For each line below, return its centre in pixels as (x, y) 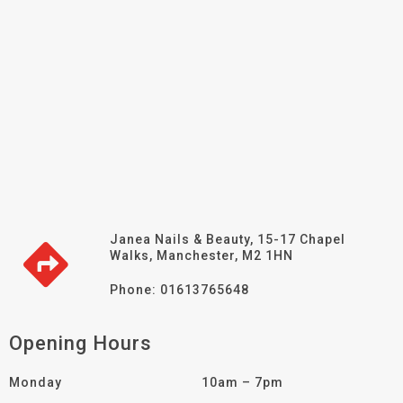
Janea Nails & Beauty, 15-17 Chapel (228, 240)
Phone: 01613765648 (179, 290)
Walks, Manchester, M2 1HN (201, 256)
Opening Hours (81, 344)
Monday (36, 383)
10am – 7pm (242, 383)
